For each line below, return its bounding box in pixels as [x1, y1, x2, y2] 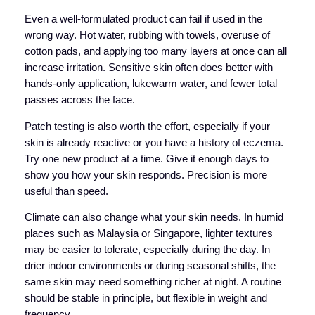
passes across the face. [24, 94, 135, 106]
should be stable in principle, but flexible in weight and [24, 292, 267, 304]
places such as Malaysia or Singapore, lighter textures [24, 228, 273, 240]
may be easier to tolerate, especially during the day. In [24, 244, 270, 256]
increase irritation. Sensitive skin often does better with [24, 62, 273, 74]
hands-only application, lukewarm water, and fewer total [24, 78, 277, 90]
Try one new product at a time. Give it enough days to [24, 153, 269, 165]
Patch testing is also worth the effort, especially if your [24, 120, 270, 132]
